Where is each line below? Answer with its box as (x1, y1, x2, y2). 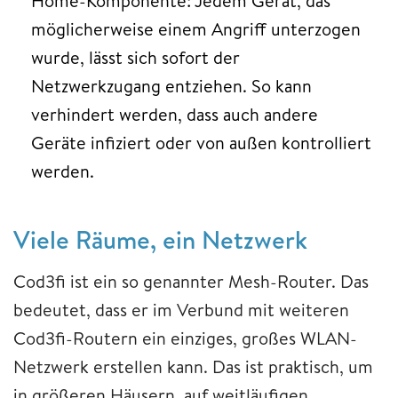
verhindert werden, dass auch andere (31, 101, 318, 126)
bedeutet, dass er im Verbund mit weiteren (13, 297, 349, 322)
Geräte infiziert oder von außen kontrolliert (31, 130, 371, 155)
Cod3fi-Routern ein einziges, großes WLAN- (13, 325, 357, 350)
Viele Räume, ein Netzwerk (13, 221, 307, 257)
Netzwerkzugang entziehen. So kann (31, 73, 312, 98)
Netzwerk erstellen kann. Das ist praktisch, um (13, 354, 373, 378)
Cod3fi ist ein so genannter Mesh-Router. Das (13, 268, 369, 293)
